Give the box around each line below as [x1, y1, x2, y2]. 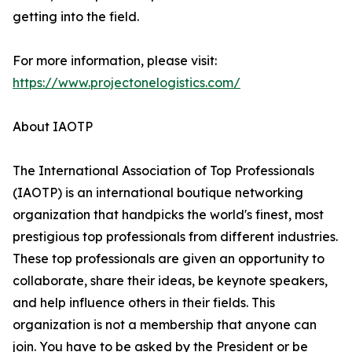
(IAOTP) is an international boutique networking [13, 185, 303, 201]
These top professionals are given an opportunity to [13, 251, 324, 267]
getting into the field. [13, 9, 139, 25]
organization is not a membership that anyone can [13, 317, 317, 333]
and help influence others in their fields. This [13, 295, 275, 311]
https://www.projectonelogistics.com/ [13, 75, 240, 91]
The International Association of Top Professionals [13, 163, 314, 179]
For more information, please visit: [13, 53, 217, 69]
